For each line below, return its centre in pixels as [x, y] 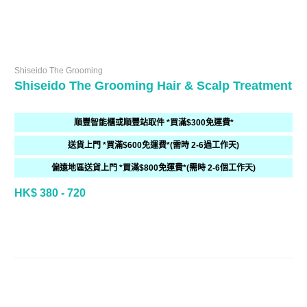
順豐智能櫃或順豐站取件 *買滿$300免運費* [153, 123]
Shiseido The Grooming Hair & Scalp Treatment [153, 86]
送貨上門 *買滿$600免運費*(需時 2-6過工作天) [153, 146]
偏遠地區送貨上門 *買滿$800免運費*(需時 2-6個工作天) [153, 168]
